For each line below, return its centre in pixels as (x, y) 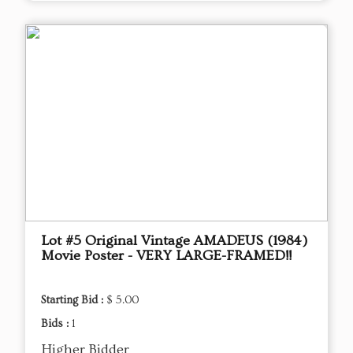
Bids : (56, 324)
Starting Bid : (74, 301)
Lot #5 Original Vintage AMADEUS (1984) (174, 241)
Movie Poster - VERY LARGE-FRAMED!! (166, 256)
